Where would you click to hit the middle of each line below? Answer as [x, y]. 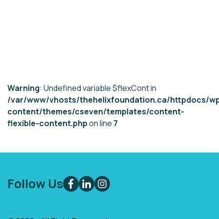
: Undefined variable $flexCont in [98, 88]
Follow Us [35, 184]
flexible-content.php [47, 123]
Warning [23, 88]
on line [100, 123]
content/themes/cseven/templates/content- [96, 111]
